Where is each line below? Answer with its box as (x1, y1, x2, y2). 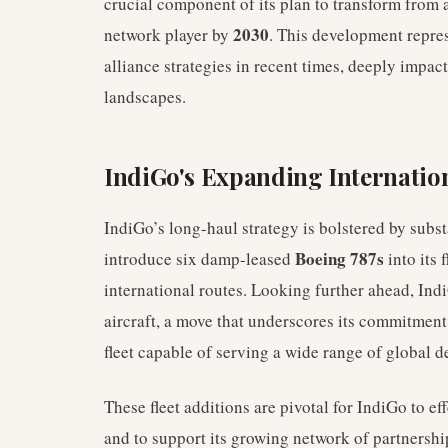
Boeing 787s (295, 246, 384, 271)
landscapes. (104, 85, 186, 108)
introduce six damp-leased (104, 247, 295, 270)
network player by (104, 23, 233, 46)
